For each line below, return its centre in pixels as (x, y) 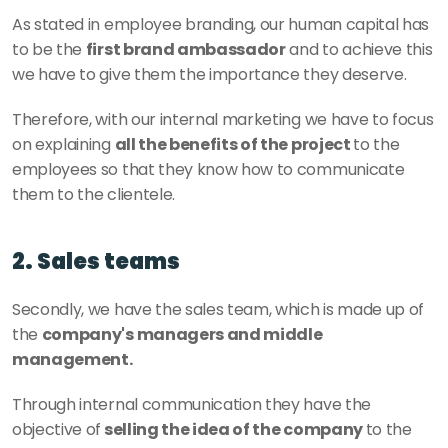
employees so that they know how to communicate (208, 170)
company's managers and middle (182, 335)
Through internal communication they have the (191, 405)
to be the (49, 50)
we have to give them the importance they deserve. (211, 75)
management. (74, 360)
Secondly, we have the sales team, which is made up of (218, 310)
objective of (57, 430)
